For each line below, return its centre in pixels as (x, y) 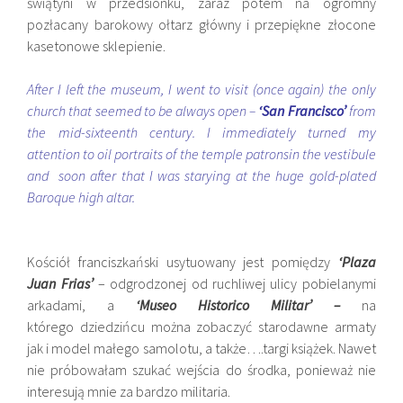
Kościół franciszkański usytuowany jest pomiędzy (183, 262)
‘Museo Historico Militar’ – (238, 305)
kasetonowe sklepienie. (97, 46)
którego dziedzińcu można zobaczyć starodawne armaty (201, 327)
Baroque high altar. (81, 197)
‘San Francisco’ (302, 111)
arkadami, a (82, 305)
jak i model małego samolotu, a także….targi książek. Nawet (201, 348)
